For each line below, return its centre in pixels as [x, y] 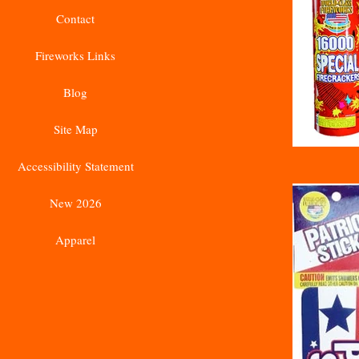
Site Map [75, 129]
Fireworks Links [75, 55]
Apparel [75, 240]
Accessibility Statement [75, 166]
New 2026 [75, 203]
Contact [75, 18]
